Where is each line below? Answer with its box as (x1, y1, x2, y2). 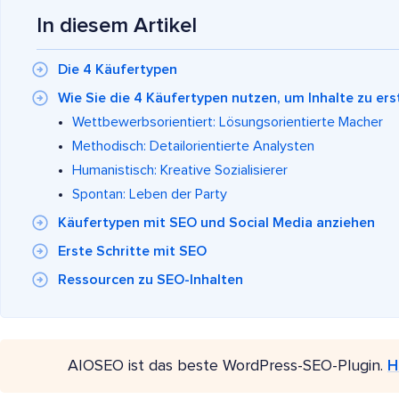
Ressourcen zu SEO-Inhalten (58, 272, 243, 287)
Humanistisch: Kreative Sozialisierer (72, 162, 288, 177)
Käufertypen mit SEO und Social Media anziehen (58, 215, 375, 230)
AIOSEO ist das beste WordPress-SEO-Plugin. (68, 357, 387, 374)
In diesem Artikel (37, 14, 197, 37)
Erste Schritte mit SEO (58, 243, 207, 258)
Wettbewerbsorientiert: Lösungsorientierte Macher (72, 114, 383, 129)
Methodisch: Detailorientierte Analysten (72, 138, 314, 153)
